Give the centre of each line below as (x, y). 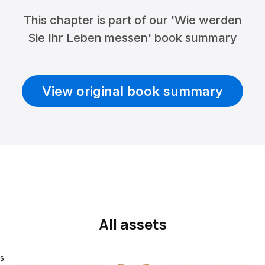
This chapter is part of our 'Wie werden (132, 20)
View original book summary (132, 91)
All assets (132, 224)
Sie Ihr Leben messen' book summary (132, 38)
